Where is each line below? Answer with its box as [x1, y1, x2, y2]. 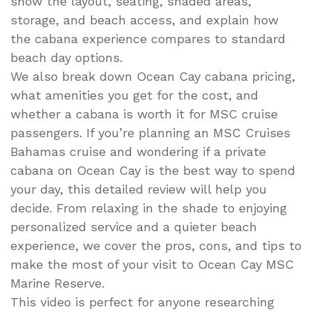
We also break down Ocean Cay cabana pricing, [10, 68, 295, 84]
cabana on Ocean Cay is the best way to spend [10, 162, 295, 178]
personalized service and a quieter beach [10, 219, 257, 234]
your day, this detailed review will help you [10, 181, 267, 196]
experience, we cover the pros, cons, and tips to [10, 237, 302, 253]
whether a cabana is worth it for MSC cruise [10, 106, 278, 121]
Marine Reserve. [10, 275, 104, 290]
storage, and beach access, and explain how [10, 12, 279, 27]
